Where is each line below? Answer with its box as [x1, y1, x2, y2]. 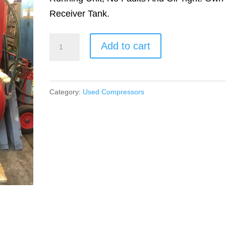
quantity [49, 66, 81, 76]
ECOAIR [49, 35, 84, 45]
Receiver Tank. [49, 9, 110, 19]
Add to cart [101, 40, 151, 51]
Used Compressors [83, 88, 145, 96]
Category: [49, 88, 83, 96]
